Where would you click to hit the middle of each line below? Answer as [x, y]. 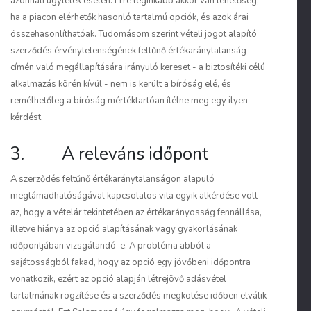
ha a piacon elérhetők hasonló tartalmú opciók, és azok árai [129, 17]
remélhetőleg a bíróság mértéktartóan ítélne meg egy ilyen [129, 101]
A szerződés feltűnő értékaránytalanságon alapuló [112, 179]
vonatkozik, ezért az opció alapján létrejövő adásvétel [118, 279]
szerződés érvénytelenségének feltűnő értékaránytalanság [128, 51]
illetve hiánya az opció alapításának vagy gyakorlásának [124, 229]
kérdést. [27, 117]
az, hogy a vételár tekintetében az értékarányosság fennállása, [136, 212]
